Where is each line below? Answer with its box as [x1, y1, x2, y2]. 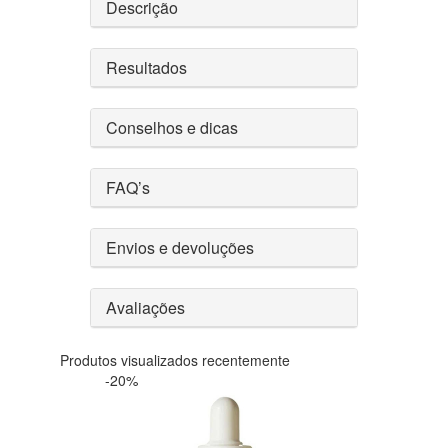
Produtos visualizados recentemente [60, 349, 290, 370]
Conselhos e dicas [106, 115, 238, 139]
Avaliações [106, 295, 185, 319]
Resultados [106, 55, 187, 79]
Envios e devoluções [106, 235, 254, 259]
